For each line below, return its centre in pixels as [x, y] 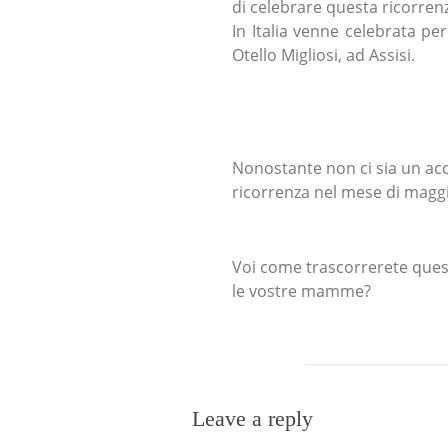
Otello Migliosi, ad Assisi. [323, 55]
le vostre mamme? [301, 291]
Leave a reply [252, 419]
